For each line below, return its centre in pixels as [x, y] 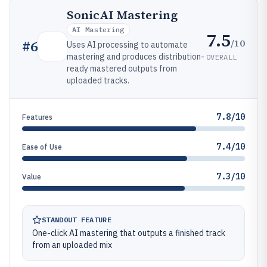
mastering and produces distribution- [136, 57]
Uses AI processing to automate [127, 45]
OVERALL [222, 57]
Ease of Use [42, 147]
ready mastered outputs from [122, 69]
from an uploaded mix [72, 245]
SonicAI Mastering [122, 15]
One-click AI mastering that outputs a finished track [129, 233]
